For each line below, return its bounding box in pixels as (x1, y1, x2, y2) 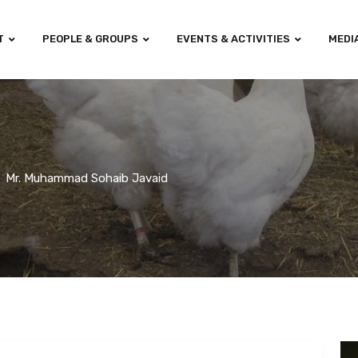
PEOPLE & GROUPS (42, 33, 138, 45)
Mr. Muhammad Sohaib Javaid (6, 170, 168, 185)
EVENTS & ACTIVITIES (176, 33, 290, 45)
